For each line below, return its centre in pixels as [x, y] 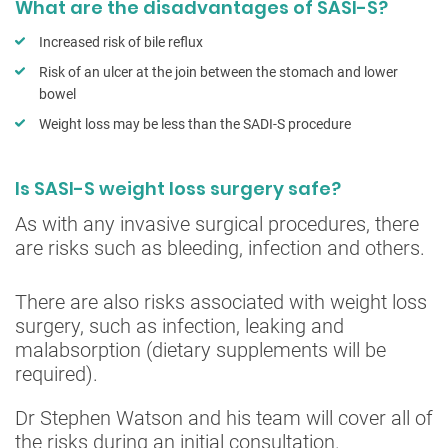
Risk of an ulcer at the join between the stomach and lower [218, 71]
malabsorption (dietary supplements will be [200, 349]
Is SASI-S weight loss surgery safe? [178, 188]
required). [56, 373]
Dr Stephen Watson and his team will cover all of [224, 417]
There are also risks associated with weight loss [221, 301]
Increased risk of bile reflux [121, 41]
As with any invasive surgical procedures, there [217, 223]
